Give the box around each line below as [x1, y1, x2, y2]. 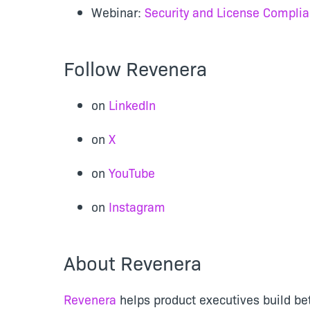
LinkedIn [109, 96, 156, 113]
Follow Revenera [64, 54, 207, 81]
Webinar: [91, 3, 145, 21]
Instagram [109, 198, 165, 215]
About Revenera [64, 248, 201, 275]
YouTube [109, 164, 155, 181]
